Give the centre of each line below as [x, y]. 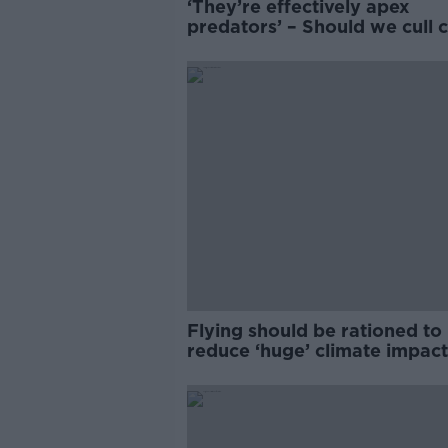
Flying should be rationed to [314, 330]
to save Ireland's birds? [290, 46]
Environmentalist [263, 370]
